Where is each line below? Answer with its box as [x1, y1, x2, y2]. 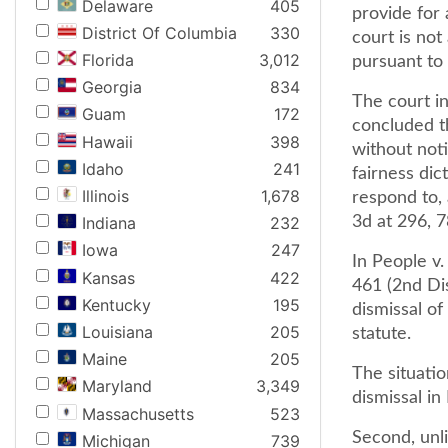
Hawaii [82, 131, 133, 152]
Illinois [82, 186, 129, 206]
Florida [82, 50, 134, 71]
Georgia [82, 77, 142, 98]
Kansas [82, 267, 135, 288]
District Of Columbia [82, 22, 237, 43]
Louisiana [82, 321, 153, 342]
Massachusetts [82, 403, 194, 424]
